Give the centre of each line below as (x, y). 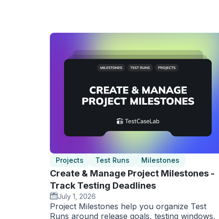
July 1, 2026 (77, 196)
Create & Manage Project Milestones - (132, 173)
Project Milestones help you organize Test (128, 206)
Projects (70, 160)
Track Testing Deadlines (103, 185)
